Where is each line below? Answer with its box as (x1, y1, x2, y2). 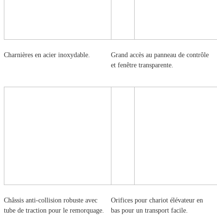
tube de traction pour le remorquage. (4, 206, 104, 214)
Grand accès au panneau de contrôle (111, 51, 209, 59)
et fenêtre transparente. (111, 61, 173, 69)
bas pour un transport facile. (111, 206, 188, 214)
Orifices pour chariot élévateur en (111, 196, 203, 204)
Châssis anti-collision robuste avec (4, 196, 97, 204)
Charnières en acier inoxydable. (4, 51, 90, 59)
